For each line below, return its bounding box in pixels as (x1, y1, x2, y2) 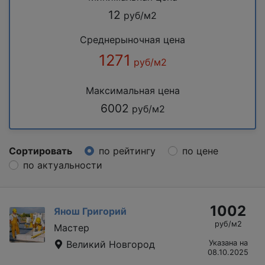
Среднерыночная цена (80, 33, 185, 46)
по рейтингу (99, 144, 156, 157)
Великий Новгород (63, 238, 155, 250)
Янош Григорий (54, 205, 127, 217)
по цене (182, 144, 218, 157)
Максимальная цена (85, 84, 180, 96)
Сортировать (9, 144, 72, 157)
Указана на (208, 238, 248, 247)
